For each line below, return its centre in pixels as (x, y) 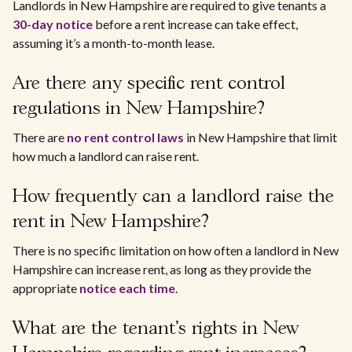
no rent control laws (125, 137)
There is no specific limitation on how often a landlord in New (176, 250)
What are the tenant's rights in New (156, 329)
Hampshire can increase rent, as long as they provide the (162, 269)
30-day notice (53, 24)
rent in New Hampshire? (111, 222)
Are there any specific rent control (149, 84)
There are (40, 137)
